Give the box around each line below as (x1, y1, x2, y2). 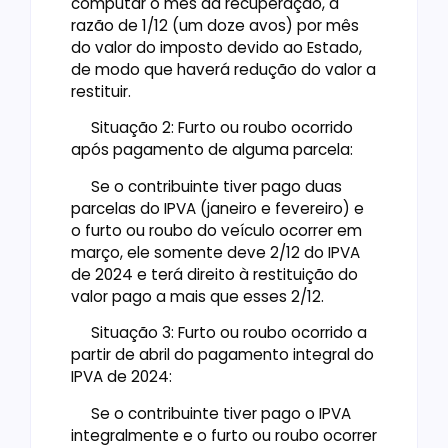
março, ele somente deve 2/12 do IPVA (71, 241, 360, 263)
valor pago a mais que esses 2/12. (71, 285, 328, 307)
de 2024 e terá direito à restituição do (71, 263, 358, 285)
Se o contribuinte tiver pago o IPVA (71, 402, 351, 424)
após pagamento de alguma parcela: (71, 139, 357, 161)
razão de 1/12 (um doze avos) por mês (71, 15, 359, 37)
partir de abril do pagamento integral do (71, 344, 374, 366)
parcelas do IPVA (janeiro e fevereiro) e (71, 197, 364, 219)
